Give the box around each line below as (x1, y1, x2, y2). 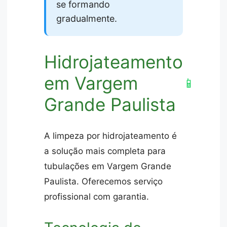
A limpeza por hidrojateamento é (44, 130, 177, 141)
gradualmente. (56, 13, 118, 24)
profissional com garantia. (44, 191, 149, 202)
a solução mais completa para (44, 145, 166, 156)
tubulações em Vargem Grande (44, 161, 172, 171)
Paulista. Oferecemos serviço (44, 176, 163, 186)
